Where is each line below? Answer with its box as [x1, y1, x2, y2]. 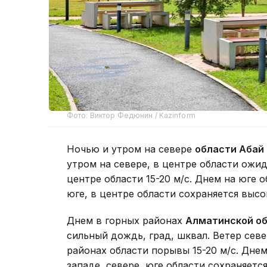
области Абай [195, 142, 264, 155]
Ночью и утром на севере [67, 142, 195, 155]
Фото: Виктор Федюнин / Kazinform [67, 110, 195, 120]
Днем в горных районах [67, 214, 185, 226]
